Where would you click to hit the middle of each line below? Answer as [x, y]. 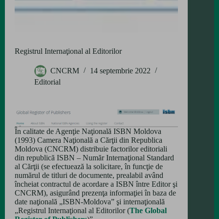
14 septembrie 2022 [120, 71]
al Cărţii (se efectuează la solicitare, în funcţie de [89, 167]
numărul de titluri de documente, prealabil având [89, 175]
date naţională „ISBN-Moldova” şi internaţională [90, 202]
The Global [148, 211]
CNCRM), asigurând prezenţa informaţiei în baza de [95, 193]
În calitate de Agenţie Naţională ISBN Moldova [88, 131]
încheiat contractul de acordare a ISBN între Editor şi [96, 184]
